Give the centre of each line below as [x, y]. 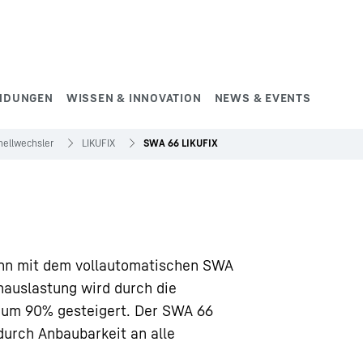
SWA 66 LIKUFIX [181, 143]
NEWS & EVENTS [263, 98]
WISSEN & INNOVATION [134, 98]
